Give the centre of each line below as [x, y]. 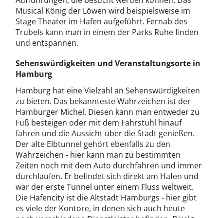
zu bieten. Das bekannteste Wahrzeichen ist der [103, 101]
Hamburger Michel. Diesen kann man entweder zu [108, 112]
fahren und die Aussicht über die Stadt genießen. [105, 133]
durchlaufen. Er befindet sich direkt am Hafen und [107, 176]
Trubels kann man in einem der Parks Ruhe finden [107, 32]
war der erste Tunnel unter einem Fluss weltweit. [105, 187]
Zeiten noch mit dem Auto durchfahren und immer [109, 165]
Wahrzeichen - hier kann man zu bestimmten [98, 155]
